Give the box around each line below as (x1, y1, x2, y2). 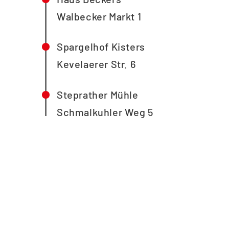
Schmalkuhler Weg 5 (57, 105, 153, 118)
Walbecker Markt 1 (57, 10, 142, 22)
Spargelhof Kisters (57, 40, 145, 53)
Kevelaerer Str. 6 (57, 58, 136, 71)
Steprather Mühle (57, 88, 139, 101)
